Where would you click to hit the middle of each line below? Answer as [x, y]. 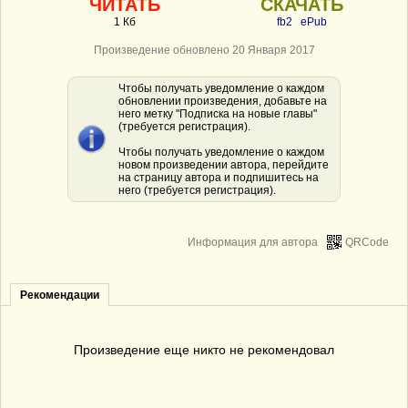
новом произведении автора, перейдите [224, 165]
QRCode [367, 242]
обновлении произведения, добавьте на [223, 101]
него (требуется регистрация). [197, 190]
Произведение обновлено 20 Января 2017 [204, 50]
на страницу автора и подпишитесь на [219, 178]
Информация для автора [253, 242]
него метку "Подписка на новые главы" [218, 114]
